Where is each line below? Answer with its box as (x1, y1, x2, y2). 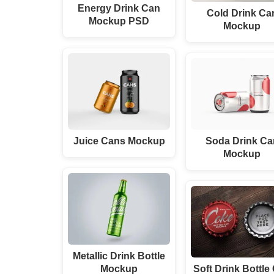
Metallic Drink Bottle (73, 250, 166, 262)
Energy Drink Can (78, 2, 161, 13)
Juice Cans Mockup (73, 135, 165, 147)
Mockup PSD (89, 15, 150, 26)
